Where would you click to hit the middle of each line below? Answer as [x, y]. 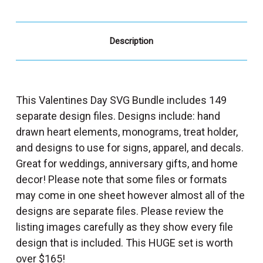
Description [131, 41]
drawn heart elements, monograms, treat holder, [127, 131]
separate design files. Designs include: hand [118, 116]
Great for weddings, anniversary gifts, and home [127, 163]
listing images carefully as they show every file [124, 227]
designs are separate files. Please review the [120, 211]
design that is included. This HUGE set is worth [124, 242]
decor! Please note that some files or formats [122, 179]
